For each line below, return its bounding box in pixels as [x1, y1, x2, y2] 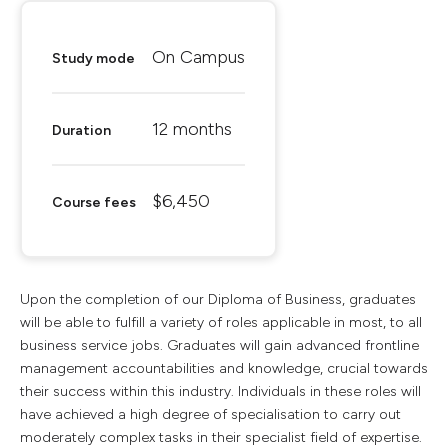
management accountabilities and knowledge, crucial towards [20, 360, 428, 377]
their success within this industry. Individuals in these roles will [20, 383, 421, 400]
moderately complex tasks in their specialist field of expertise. [20, 429, 422, 446]
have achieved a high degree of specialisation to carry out [20, 406, 401, 423]
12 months [152, 118, 232, 140]
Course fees [52, 194, 136, 211]
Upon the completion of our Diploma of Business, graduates [20, 291, 416, 308]
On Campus [152, 46, 245, 68]
